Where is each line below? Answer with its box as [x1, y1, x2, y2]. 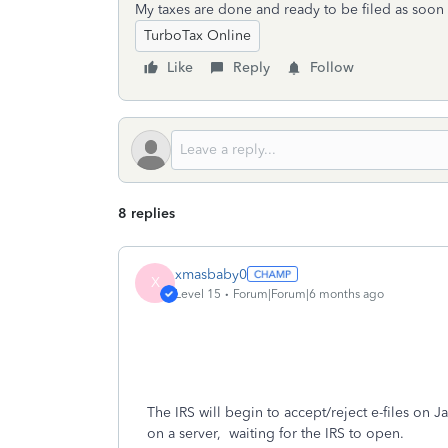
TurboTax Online [144, 27, 251, 44]
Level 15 [175, 286, 221, 301]
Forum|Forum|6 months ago [233, 286, 384, 301]
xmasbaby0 [175, 265, 247, 283]
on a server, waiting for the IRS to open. [147, 425, 404, 442]
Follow [310, 59, 354, 76]
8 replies [118, 205, 175, 222]
